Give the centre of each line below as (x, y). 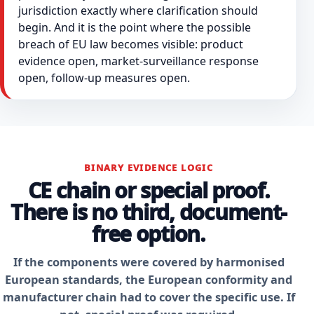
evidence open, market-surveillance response (138, 61)
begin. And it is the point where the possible (134, 27)
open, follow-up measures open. (104, 77)
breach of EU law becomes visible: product (130, 44)
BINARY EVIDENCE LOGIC (149, 167)
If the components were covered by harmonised (149, 262)
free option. (149, 234)
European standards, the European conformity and (149, 280)
